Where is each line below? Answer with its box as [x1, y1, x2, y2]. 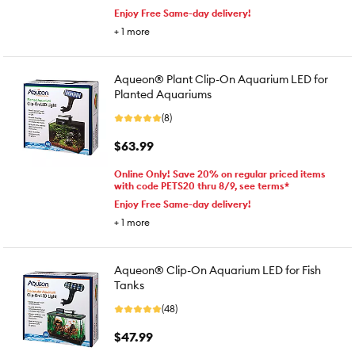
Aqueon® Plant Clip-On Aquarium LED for [114, 72, 328, 86]
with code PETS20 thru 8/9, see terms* [114, 180, 289, 192]
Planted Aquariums [114, 87, 212, 101]
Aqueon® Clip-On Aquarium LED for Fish [114, 263, 321, 277]
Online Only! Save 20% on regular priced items [114, 168, 326, 180]
